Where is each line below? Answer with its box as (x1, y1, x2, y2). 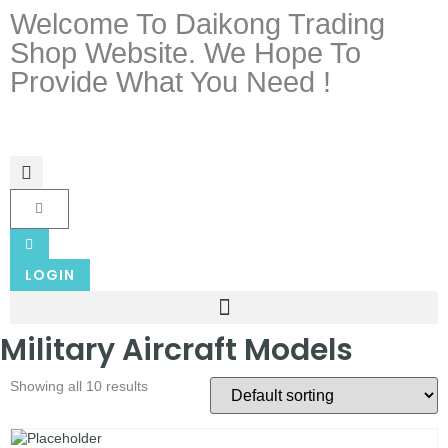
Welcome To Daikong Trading (10, 8, 385, 40)
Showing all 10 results (10, 378, 148, 394)
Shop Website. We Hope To (10, 37, 361, 69)
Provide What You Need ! (10, 66, 331, 98)
